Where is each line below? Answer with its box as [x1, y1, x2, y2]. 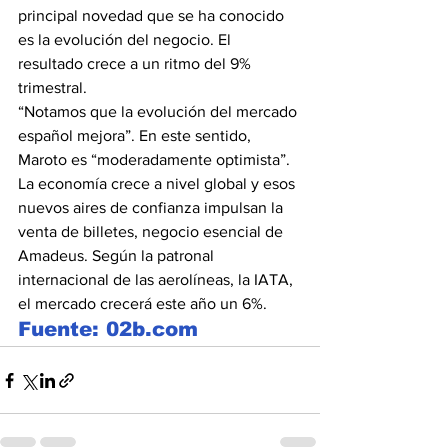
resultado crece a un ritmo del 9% [18, 55, 255, 72]
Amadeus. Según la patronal [18, 247, 218, 264]
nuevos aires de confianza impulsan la [18, 199, 287, 216]
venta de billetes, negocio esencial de [18, 223, 287, 240]
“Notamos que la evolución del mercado [18, 103, 301, 120]
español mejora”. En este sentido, [18, 127, 255, 144]
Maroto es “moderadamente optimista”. [18, 151, 294, 168]
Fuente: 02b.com [18, 318, 198, 340]
